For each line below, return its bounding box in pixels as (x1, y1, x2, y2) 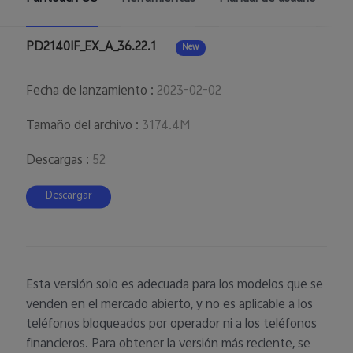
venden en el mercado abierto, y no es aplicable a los (26, 295, 314, 317)
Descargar (45, 188, 92, 206)
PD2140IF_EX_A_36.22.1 (26, 37, 157, 59)
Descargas (26, 150, 84, 172)
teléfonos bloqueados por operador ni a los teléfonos (26, 314, 318, 336)
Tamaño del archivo (26, 115, 133, 137)
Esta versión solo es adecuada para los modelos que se (26, 275, 324, 297)
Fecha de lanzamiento (26, 80, 148, 102)
